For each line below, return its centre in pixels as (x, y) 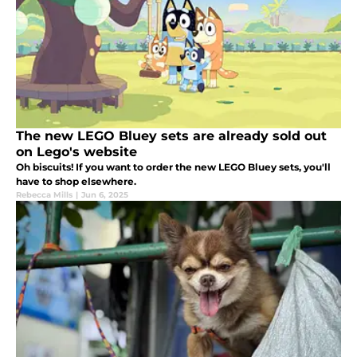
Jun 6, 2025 (105, 194)
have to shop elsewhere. (76, 181)
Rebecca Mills (44, 194)
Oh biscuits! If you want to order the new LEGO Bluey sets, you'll (173, 167)
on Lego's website (76, 151)
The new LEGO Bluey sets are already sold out (171, 135)
